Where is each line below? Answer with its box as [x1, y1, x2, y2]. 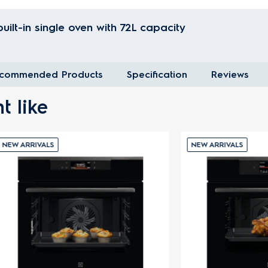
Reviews [211, 69, 249, 80]
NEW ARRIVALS [150, 141, 202, 149]
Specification [127, 69, 187, 80]
